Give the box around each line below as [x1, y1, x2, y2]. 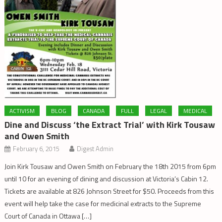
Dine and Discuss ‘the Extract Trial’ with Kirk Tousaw [4, 118, 216, 132]
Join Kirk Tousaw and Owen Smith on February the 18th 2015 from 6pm [4, 161, 217, 172]
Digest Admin [77, 144, 114, 154]
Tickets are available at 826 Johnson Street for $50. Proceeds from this [4, 186, 215, 197]
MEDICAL [183, 106, 208, 116]
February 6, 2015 [13, 144, 60, 154]
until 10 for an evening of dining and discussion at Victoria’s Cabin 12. [4, 173, 209, 184]
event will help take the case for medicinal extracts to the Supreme [4, 198, 202, 209]
